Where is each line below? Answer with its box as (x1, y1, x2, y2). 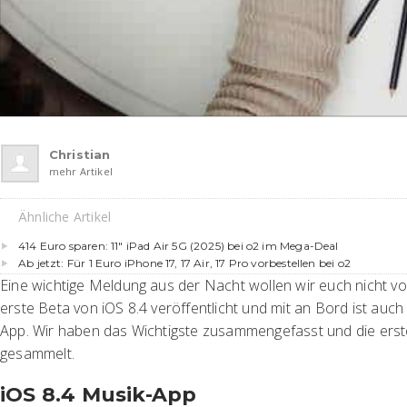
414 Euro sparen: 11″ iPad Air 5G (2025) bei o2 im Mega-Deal (18, 238, 339, 253)
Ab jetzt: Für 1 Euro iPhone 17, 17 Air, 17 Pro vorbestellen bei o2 (18, 255, 351, 270)
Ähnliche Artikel (18, 207, 112, 225)
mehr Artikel (49, 164, 113, 178)
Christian (49, 146, 111, 162)
